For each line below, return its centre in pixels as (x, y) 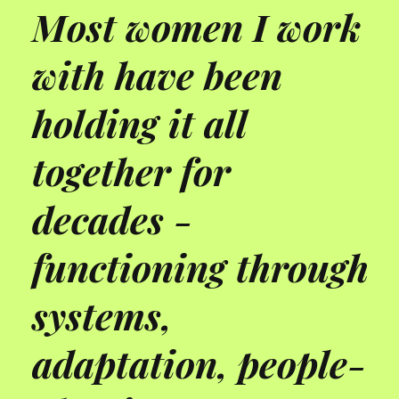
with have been (157, 75)
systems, (102, 316)
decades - (112, 220)
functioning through (200, 268)
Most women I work (196, 27)
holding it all (139, 123)
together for (131, 171)
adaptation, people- (199, 364)
